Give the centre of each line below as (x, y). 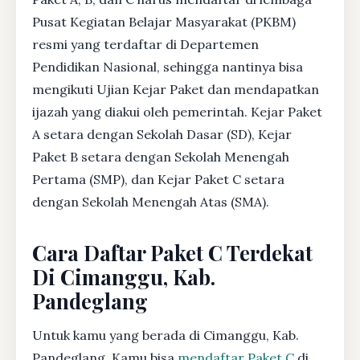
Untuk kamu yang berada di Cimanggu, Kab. (166, 335)
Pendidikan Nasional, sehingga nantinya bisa (168, 66)
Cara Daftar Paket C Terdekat (172, 252)
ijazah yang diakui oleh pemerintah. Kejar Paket (177, 111)
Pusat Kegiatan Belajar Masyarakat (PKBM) (164, 21)
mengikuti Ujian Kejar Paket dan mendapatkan (176, 89)
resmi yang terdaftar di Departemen (145, 44)
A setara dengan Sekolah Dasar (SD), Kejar (162, 134)
